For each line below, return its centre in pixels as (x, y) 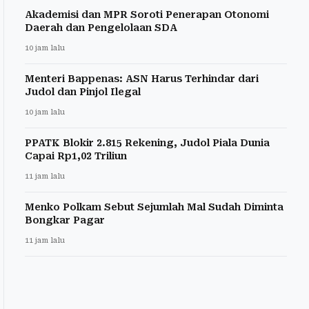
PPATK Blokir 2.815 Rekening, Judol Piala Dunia (147, 142)
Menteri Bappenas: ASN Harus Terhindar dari (142, 78)
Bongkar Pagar (65, 220)
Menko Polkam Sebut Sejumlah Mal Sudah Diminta (154, 207)
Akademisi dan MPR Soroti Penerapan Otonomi (147, 14)
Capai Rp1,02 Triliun (76, 156)
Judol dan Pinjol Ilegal (83, 91)
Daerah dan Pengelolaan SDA (101, 27)
